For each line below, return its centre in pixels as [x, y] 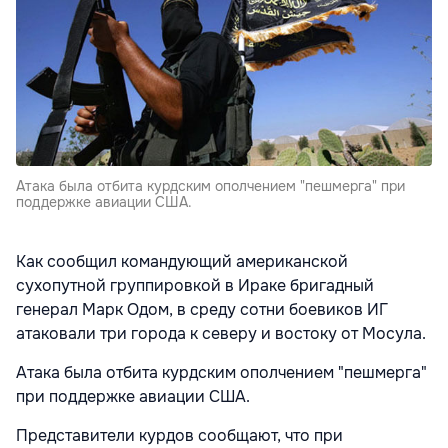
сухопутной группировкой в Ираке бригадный [195, 286]
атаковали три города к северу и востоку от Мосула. [221, 334]
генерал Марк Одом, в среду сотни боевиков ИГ [202, 310]
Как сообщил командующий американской [182, 262]
